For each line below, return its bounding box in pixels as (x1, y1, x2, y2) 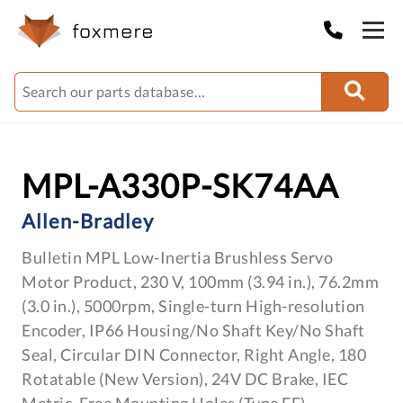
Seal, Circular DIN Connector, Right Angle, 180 (22, 345, 366, 364)
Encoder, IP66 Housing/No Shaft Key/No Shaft (22, 320, 365, 340)
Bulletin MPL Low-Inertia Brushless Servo (22, 247, 333, 267)
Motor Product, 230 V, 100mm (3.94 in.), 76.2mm (22, 272, 379, 291)
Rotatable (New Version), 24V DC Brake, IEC (22, 369, 348, 389)
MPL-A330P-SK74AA (22, 166, 338, 205)
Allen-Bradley (22, 209, 154, 233)
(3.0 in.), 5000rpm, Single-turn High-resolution (22, 296, 365, 316)
